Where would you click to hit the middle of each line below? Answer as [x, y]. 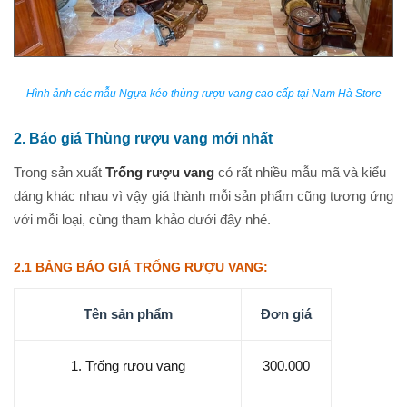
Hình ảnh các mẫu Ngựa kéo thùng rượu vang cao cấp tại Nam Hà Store [203, 94]
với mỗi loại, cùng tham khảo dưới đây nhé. [142, 220]
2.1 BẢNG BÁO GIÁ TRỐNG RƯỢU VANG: [141, 268]
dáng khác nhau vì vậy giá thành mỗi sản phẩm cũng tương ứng [203, 196]
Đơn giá [286, 314]
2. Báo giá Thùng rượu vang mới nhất [143, 139]
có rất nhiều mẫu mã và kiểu [300, 173]
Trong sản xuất [60, 173]
